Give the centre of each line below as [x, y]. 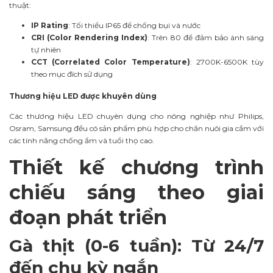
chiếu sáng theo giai [136, 192]
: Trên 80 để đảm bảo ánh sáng [206, 37]
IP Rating [50, 25]
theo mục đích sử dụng [72, 74]
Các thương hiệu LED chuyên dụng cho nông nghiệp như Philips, [136, 116]
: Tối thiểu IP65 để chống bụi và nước [134, 25]
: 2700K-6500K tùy [227, 62]
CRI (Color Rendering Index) [90, 37]
